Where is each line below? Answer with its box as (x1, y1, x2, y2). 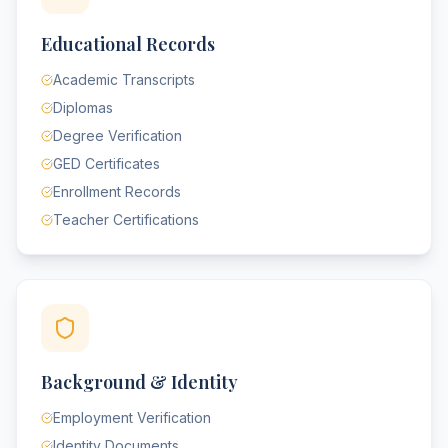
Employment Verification (53, 409, 211, 426)
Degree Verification (53, 127, 182, 144)
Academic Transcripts (53, 71, 195, 88)
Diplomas (53, 99, 113, 116)
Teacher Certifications (53, 211, 199, 228)
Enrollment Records (53, 183, 181, 200)
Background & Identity (41, 370, 238, 394)
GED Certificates (53, 155, 160, 172)
